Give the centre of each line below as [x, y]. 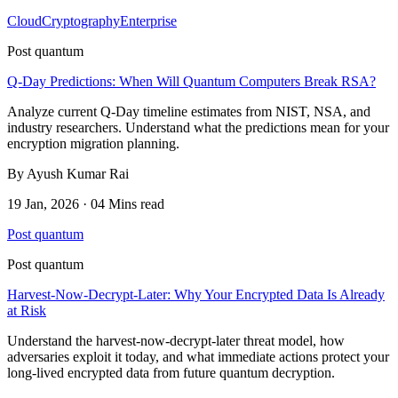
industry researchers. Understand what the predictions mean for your [198, 127]
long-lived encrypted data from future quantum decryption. [171, 372]
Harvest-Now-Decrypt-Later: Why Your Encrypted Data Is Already [196, 294]
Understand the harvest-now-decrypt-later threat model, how [176, 340]
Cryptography [81, 20]
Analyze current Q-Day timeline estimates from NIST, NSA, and [189, 111]
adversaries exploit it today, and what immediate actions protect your [198, 356]
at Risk [27, 310]
